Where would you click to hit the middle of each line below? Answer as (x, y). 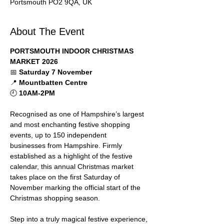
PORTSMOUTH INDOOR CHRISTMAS (73, 51)
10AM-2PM (37, 93)
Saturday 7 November (55, 72)
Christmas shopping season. (55, 198)
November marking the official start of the (76, 187)
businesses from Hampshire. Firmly (67, 145)
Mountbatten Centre (53, 82)
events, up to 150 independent (59, 135)
